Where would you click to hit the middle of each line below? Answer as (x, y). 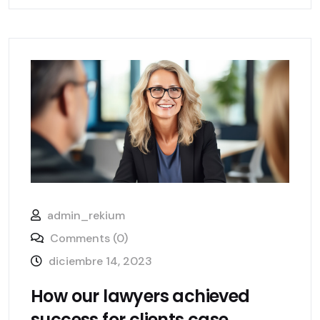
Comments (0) (87, 239)
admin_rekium (86, 216)
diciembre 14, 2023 (100, 261)
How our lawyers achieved (140, 296)
